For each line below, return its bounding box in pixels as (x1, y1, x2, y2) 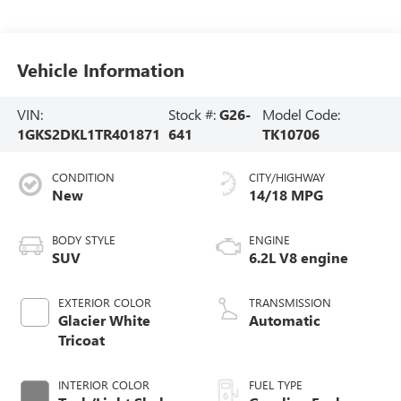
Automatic (249, 310, 320, 329)
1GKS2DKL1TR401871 (16, 124, 160, 143)
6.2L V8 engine (249, 247, 348, 267)
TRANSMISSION (249, 294, 331, 310)
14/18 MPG (249, 184, 323, 204)
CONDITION (51, 168, 115, 184)
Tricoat (57, 329, 105, 349)
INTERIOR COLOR (57, 376, 149, 392)
